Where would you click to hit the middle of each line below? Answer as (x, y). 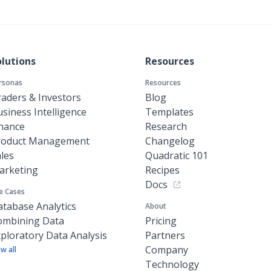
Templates (169, 112)
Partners (165, 236)
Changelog (170, 141)
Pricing (161, 221)
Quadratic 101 (177, 156)
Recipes (162, 170)
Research (166, 127)
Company (167, 250)
